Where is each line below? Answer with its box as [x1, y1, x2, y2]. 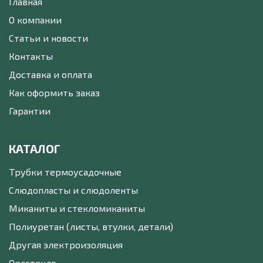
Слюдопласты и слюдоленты [9, 184, 138, 195]
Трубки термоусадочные [9, 166, 122, 177]
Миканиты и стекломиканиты [9, 203, 145, 214]
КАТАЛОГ [9, 141, 60, 156]
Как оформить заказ [9, 87, 100, 98]
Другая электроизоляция [9, 239, 123, 250]
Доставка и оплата [9, 69, 92, 80]
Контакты [9, 50, 53, 62]
